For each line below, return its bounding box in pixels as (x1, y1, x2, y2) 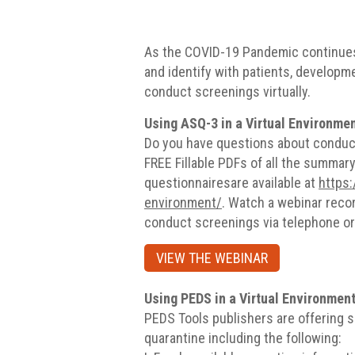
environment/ (144, 194, 222, 212)
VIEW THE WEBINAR (156, 250, 268, 267)
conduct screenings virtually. (144, 83, 311, 101)
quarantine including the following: (144, 330, 342, 347)
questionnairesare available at (144, 174, 319, 192)
